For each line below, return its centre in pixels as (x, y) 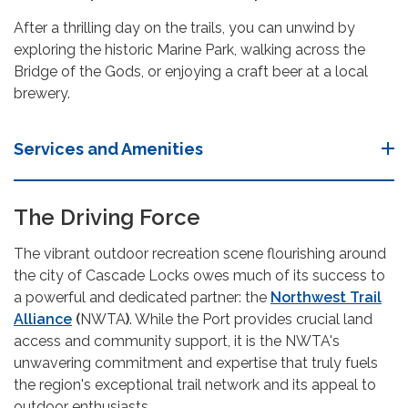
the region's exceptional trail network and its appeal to (195, 384)
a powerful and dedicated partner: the (142, 297)
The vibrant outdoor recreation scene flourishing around (200, 253)
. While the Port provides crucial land (251, 319)
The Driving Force (107, 217)
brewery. (42, 93)
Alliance (43, 319)
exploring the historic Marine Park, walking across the (189, 49)
